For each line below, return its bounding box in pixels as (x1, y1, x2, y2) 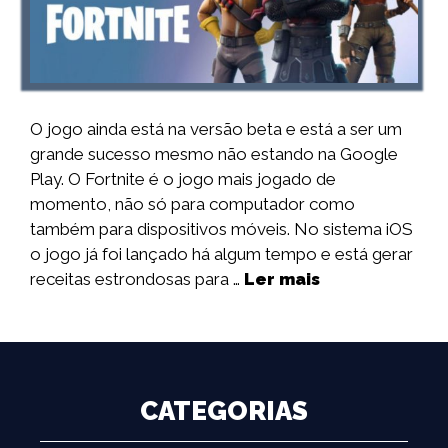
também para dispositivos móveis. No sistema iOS (30, 219, 413, 240)
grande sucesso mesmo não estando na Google (30, 144, 398, 165)
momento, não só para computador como (30, 194, 355, 215)
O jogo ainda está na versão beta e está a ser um (30, 119, 402, 140)
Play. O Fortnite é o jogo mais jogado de (30, 169, 336, 190)
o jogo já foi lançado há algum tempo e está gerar (30, 244, 413, 265)
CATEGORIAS (140, 396, 308, 427)
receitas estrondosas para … (30, 269, 244, 290)
